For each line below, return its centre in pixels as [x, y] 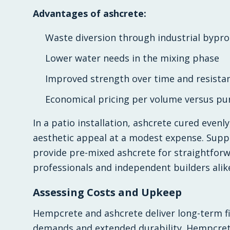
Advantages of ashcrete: [90, 13]
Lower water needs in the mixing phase [132, 58]
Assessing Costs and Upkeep [107, 192]
